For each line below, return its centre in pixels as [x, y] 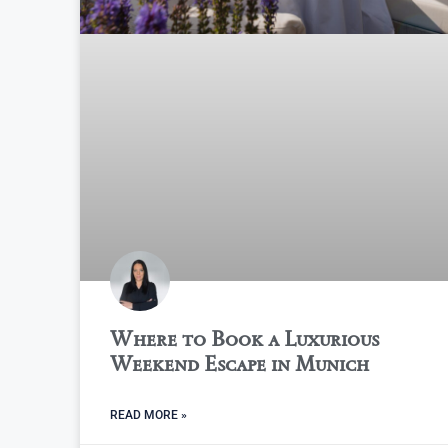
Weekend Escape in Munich [239, 364]
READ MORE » [148, 415]
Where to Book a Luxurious [244, 339]
